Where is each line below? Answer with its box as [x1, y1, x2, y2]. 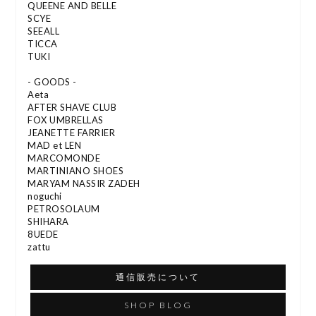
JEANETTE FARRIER [28, 127, 116, 139]
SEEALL [28, 25, 60, 37]
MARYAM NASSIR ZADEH [28, 178, 140, 190]
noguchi [28, 190, 62, 202]
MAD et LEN [28, 140, 82, 152]
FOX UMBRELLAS [28, 114, 104, 126]
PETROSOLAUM [28, 203, 100, 215]
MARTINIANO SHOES [28, 165, 124, 177]
